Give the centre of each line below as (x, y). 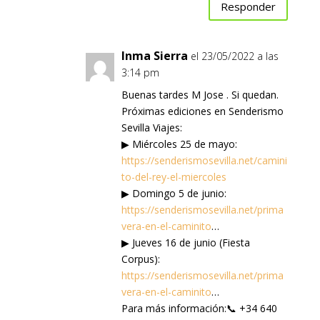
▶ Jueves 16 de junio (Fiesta (185, 242)
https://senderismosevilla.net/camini (204, 160)
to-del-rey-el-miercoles (174, 176)
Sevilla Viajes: (151, 127)
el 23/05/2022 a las (234, 56)
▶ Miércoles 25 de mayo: (179, 144)
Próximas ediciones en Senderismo (202, 111)
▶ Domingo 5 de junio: (174, 193)
